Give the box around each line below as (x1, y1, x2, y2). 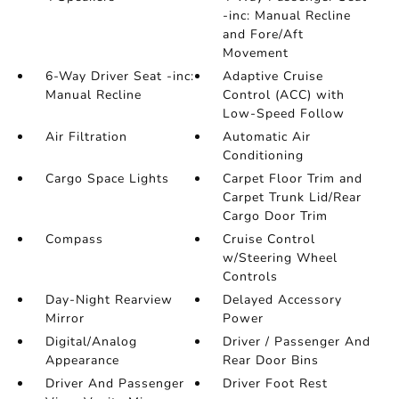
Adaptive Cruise (223, 68, 324, 85)
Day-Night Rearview (45, 291, 173, 308)
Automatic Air (223, 128, 312, 145)
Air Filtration (45, 128, 127, 145)
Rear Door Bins (223, 352, 320, 369)
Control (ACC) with (223, 86, 346, 103)
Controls (223, 268, 279, 285)
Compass (45, 231, 103, 248)
